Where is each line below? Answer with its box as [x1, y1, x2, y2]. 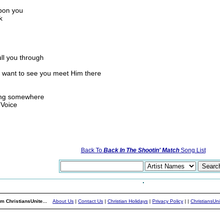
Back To [81, 147, 104, 154]
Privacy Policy [152, 198, 183, 204]
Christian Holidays [108, 198, 148, 204]
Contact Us [78, 198, 103, 204]
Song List [179, 147, 206, 154]
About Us [53, 198, 74, 204]
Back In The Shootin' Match [103, 147, 179, 154]
